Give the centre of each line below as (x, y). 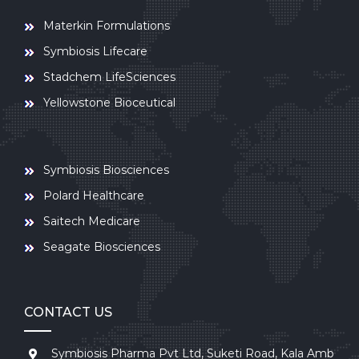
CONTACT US (68, 312)
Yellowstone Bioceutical (109, 102)
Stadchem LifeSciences (109, 77)
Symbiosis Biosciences (106, 169)
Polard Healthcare (94, 195)
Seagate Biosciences (102, 246)
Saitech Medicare (92, 221)
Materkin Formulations (107, 25)
